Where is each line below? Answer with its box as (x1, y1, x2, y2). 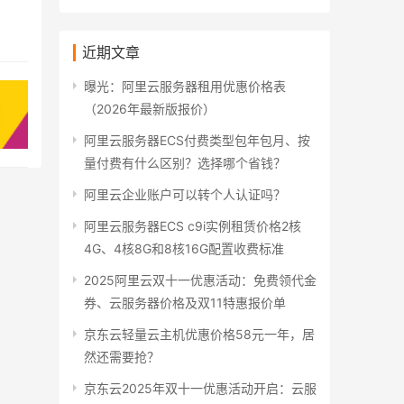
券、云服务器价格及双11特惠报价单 (84, 295, 286, 311)
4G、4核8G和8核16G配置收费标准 (84, 241, 284, 257)
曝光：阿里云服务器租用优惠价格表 (84, 78, 286, 95)
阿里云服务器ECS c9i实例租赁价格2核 (84, 218, 301, 234)
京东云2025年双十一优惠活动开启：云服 (84, 381, 317, 397)
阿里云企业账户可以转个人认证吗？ (84, 187, 286, 203)
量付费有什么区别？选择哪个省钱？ (84, 155, 286, 171)
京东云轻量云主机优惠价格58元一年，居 (84, 326, 315, 343)
